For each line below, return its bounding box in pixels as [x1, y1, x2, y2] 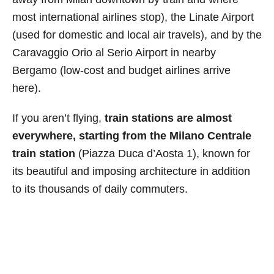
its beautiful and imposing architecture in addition [12, 165, 250, 178]
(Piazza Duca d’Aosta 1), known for [78, 147, 250, 160]
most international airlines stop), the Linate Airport [12, 11, 254, 24]
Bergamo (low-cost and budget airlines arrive [12, 64, 231, 77]
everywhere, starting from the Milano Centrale [12, 130, 251, 143]
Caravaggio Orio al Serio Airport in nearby [12, 46, 216, 59]
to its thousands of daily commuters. [12, 183, 188, 196]
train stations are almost [102, 112, 232, 125]
